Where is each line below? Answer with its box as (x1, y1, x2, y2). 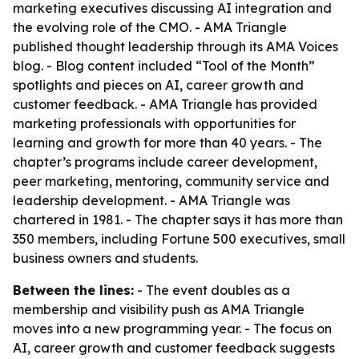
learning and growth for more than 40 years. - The (13, 135, 322, 151)
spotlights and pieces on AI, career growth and (13, 77, 304, 93)
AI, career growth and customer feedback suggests (13, 340, 335, 356)
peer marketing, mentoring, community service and (13, 173, 329, 189)
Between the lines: (13, 282, 134, 298)
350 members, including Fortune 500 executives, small (13, 231, 345, 247)
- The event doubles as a (134, 282, 290, 298)
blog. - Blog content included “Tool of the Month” (13, 58, 315, 74)
